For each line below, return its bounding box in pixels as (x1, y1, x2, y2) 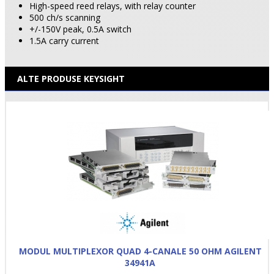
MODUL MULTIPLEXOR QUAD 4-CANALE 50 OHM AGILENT (18, 245, 262, 257)
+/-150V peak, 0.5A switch (29, 23, 131, 35)
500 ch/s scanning (29, 11, 100, 23)
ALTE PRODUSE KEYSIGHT (17, 72, 125, 84)
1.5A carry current (29, 34, 99, 46)
